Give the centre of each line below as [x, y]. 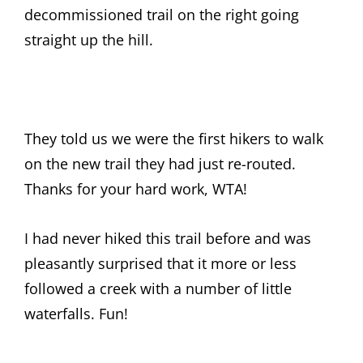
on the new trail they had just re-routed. [160, 164]
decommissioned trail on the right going [162, 15]
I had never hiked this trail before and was [168, 238]
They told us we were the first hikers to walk [174, 139]
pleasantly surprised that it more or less [160, 263]
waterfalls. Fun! [76, 314]
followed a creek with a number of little [158, 288]
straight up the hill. [89, 40]
